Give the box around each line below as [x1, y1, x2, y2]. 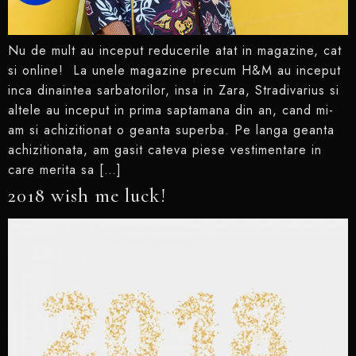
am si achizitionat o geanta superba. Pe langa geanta [8, 121, 335, 140]
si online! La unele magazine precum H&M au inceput [8, 61, 341, 80]
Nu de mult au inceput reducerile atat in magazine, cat [8, 41, 342, 60]
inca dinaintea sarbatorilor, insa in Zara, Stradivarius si [8, 81, 339, 100]
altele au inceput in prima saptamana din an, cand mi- [8, 101, 334, 120]
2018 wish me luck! [8, 184, 166, 208]
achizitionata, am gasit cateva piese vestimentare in [8, 141, 322, 160]
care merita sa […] [8, 161, 122, 180]
